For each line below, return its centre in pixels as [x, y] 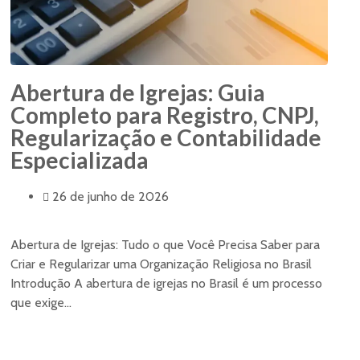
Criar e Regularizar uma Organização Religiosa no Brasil [161, 264]
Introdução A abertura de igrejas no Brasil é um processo [166, 284]
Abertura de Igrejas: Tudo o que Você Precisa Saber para [165, 245]
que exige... [41, 303]
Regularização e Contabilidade [166, 138]
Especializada [80, 160]
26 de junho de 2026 [110, 197]
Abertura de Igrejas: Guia [138, 93]
